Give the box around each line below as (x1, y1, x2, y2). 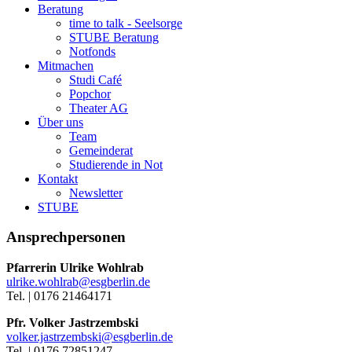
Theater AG (69, 101, 128, 115)
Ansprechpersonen (6, 229, 126, 246)
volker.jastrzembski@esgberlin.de (6, 329, 173, 343)
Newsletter (69, 185, 123, 200)
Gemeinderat (69, 143, 133, 157)
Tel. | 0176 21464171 (6, 288, 112, 302)
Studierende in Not (69, 157, 163, 171)
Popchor (69, 86, 111, 101)
